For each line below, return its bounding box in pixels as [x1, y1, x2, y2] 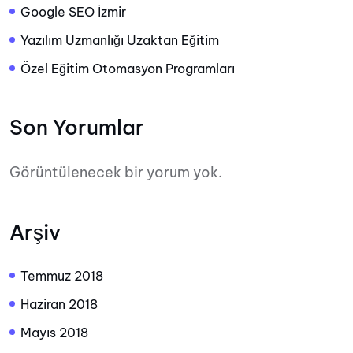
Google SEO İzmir [20, 4, 126, 20]
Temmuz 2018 [20, 268, 103, 284]
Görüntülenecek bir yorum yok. [9, 163, 222, 181]
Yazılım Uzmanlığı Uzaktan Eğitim [20, 32, 219, 48]
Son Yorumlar [9, 114, 144, 140]
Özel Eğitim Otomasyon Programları [20, 61, 235, 76]
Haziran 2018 [20, 296, 98, 312]
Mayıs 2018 [20, 325, 88, 340]
